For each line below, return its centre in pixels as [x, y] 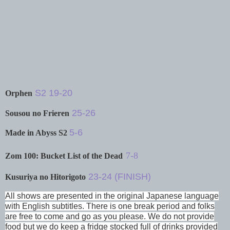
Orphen [19, 93]
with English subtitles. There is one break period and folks [110, 206]
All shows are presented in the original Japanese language [112, 196]
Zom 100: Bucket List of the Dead [64, 156]
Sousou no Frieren [37, 113]
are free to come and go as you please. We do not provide [110, 216]
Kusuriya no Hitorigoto [45, 177]
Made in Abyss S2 [37, 133]
